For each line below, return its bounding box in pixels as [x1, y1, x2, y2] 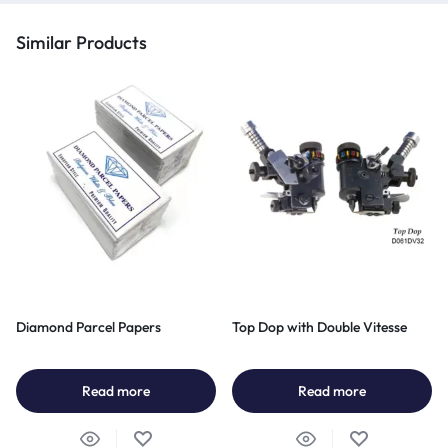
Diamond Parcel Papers [16, 317, 161, 336]
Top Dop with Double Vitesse [232, 317, 407, 336]
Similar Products [16, 30, 147, 54]
